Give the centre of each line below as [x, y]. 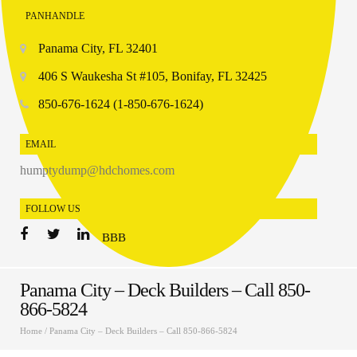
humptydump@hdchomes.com [97, 170]
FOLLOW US [53, 209]
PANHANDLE [55, 16]
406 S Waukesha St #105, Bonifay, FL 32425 [152, 76]
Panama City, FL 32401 [98, 48]
